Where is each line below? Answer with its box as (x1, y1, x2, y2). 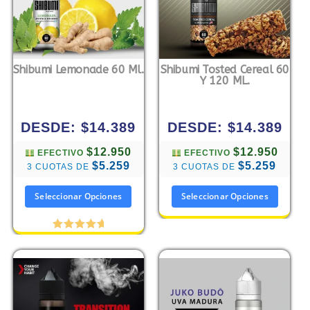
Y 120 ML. (200, 74, 250, 88)
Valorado (58, 233, 99, 244)
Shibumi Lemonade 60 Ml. (12, 63, 144, 77)
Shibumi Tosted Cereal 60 (160, 63, 289, 77)
